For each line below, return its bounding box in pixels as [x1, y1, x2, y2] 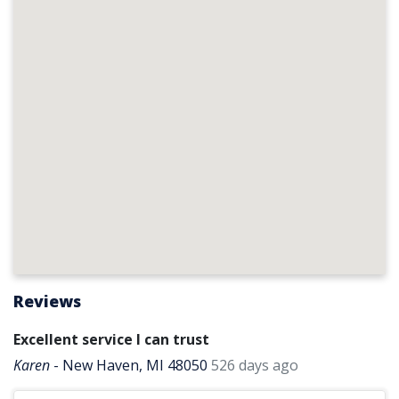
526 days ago [211, 355, 298, 375]
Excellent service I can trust [13, 330, 209, 349]
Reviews [13, 290, 81, 312]
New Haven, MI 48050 [62, 355, 208, 375]
